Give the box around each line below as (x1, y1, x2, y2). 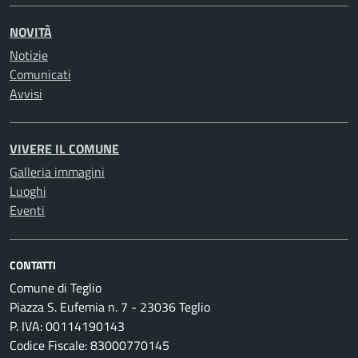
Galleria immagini (10, 162, 105, 181)
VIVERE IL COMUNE (10, 139, 119, 158)
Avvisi (10, 84, 42, 103)
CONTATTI (10, 257, 56, 273)
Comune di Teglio (10, 278, 101, 297)
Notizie (10, 46, 48, 65)
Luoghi (10, 181, 46, 201)
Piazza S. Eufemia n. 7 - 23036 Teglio (10, 297, 210, 316)
